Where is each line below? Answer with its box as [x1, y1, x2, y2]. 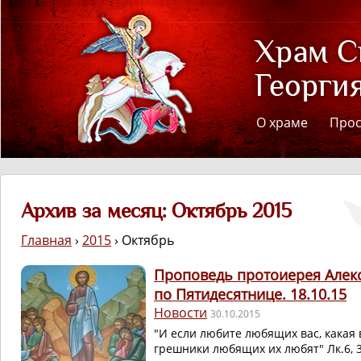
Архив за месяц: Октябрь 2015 [21, 199, 292, 222]
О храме [256, 114, 308, 131]
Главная [21, 231, 72, 249]
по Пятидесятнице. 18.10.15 [154, 284, 346, 304]
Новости [154, 304, 207, 322]
